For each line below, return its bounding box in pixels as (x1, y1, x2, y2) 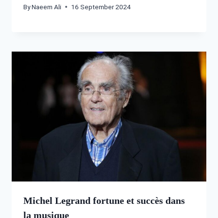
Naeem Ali (32, 2, 62, 11)
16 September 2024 (71, 2, 131, 11)
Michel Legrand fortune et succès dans (23, 195, 185, 206)
